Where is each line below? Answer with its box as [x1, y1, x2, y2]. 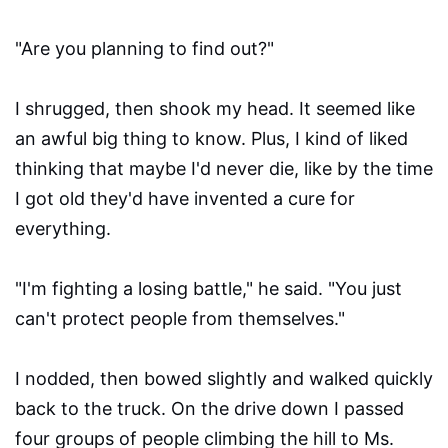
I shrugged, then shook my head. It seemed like [15, 98, 415, 120]
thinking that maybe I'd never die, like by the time [15, 158, 433, 180]
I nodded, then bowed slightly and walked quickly [15, 368, 433, 390]
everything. [15, 218, 111, 240]
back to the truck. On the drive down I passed [15, 398, 404, 420]
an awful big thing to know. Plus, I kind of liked [15, 128, 408, 150]
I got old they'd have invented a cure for [15, 188, 355, 210]
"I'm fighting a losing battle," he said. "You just [15, 278, 402, 300]
